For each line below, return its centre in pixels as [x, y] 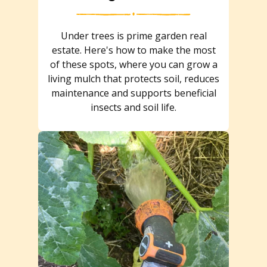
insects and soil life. [133, 107]
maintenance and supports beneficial [133, 93]
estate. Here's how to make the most [133, 50]
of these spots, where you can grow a [133, 64]
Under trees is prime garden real [133, 35]
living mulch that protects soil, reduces [133, 78]
